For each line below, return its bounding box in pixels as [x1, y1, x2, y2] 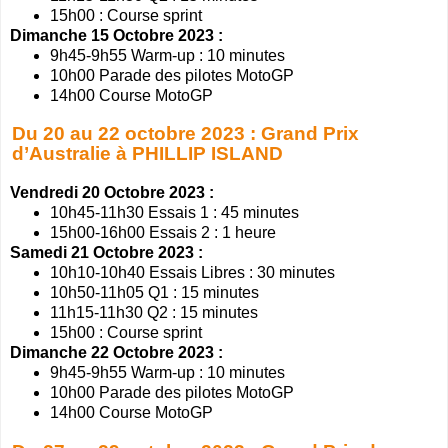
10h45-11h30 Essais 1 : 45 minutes [50, 204, 299, 222]
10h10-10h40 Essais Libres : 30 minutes [50, 264, 335, 282]
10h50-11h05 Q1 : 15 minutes [50, 284, 259, 302]
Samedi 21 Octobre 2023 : [10, 244, 203, 262]
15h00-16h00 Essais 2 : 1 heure [50, 224, 276, 242]
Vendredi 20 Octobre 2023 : [10, 184, 214, 202]
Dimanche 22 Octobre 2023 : [10, 344, 223, 362]
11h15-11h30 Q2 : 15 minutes [50, 304, 258, 322]
